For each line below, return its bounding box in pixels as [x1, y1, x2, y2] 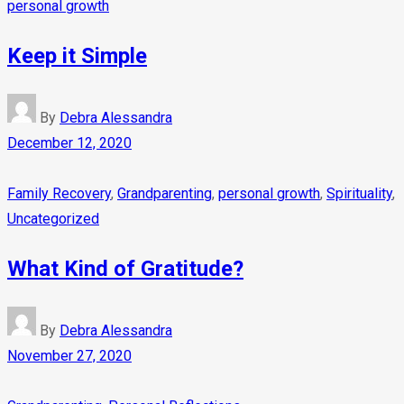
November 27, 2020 [7, 346, 132, 364]
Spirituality [326, 184, 392, 202]
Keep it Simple [7, 42, 147, 69]
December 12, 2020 [7, 133, 132, 151]
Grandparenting [117, 184, 212, 202]
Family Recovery [7, 184, 111, 202]
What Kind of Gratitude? [7, 255, 243, 281]
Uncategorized [7, 209, 99, 227]
